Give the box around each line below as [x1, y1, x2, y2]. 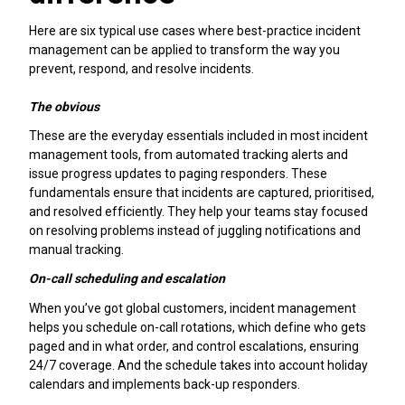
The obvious [29, 99, 99, 114]
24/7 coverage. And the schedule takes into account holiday [29, 357, 368, 372]
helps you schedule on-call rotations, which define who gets [29, 319, 366, 334]
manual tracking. [29, 242, 124, 258]
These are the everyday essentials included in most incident [29, 128, 368, 144]
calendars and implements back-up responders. [29, 376, 300, 391]
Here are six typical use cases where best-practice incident [29, 23, 361, 38]
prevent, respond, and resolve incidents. [29, 61, 254, 76]
